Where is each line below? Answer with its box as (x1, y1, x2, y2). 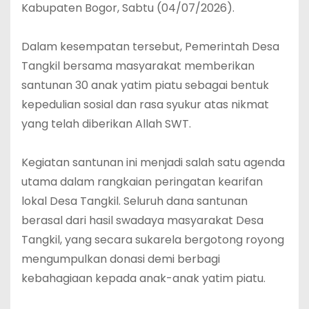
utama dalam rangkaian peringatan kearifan (21, 174, 263, 190)
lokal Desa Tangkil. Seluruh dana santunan (21, 193, 248, 210)
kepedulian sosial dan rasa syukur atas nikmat (21, 97, 269, 113)
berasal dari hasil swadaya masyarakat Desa (21, 212, 263, 229)
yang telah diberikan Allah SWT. (21, 116, 191, 132)
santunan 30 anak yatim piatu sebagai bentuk (21, 77, 269, 94)
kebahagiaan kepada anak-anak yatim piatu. (21, 270, 266, 287)
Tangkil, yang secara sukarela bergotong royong (21, 232, 284, 248)
